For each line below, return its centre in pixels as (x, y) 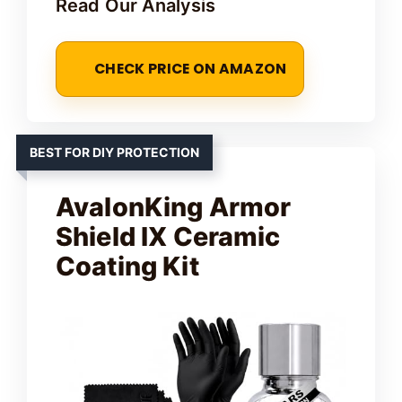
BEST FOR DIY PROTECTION (114, 152)
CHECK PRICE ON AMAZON (191, 69)
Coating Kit (127, 266)
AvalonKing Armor (174, 207)
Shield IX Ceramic (168, 236)
